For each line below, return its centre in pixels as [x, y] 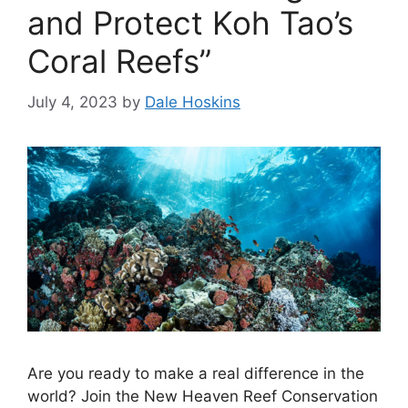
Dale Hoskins [193, 102]
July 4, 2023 [72, 102]
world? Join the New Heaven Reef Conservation [203, 396]
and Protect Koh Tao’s [190, 23]
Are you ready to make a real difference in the [196, 373]
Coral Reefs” [119, 61]
